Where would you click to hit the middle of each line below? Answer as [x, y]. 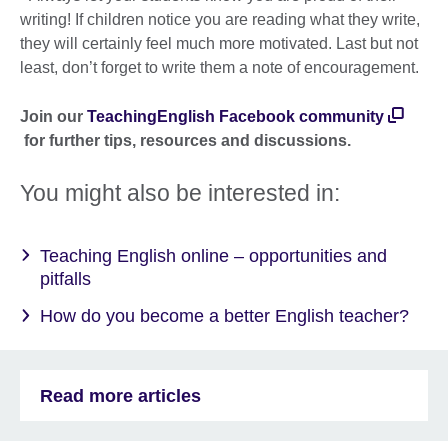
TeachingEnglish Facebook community [235, 116]
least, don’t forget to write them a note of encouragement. [219, 67]
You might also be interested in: [180, 192]
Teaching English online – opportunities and [213, 255]
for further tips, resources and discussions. [185, 140]
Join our [53, 116]
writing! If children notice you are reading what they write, [220, 19]
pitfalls [65, 278]
